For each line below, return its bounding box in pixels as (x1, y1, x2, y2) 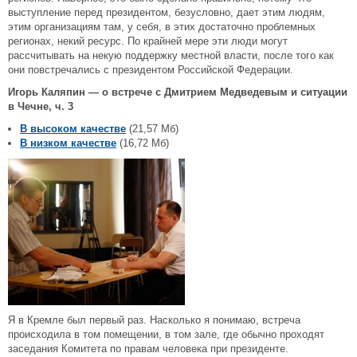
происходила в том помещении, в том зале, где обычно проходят (8, 328, 324, 340)
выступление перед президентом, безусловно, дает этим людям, (8, 6, 325, 18)
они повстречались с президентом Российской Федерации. (8, 64, 293, 76)
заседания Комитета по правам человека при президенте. (8, 343, 288, 355)
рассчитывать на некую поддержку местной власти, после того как (8, 49, 334, 61)
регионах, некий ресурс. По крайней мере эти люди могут (8, 35, 288, 47)
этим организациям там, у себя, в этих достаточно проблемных (8, 21, 316, 33)
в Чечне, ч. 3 (8, 100, 73, 112)
